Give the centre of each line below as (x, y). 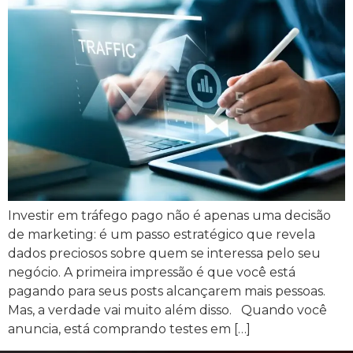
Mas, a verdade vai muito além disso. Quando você (167, 310)
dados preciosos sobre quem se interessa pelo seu (164, 254)
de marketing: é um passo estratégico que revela (162, 235)
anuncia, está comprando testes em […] (129, 329)
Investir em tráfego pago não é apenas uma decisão (169, 216)
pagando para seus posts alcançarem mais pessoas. (167, 292)
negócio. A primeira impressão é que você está (152, 273)
